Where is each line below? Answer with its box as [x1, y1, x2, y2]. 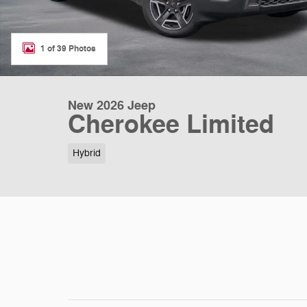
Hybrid [72, 147, 101, 159]
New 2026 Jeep [68, 97, 156, 114]
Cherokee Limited [68, 109, 274, 141]
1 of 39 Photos [40, 42, 96, 54]
